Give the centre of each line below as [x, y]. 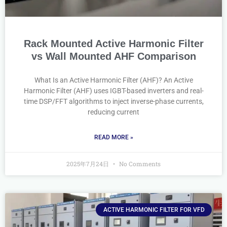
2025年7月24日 [88, 164]
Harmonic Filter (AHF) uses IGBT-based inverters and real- [113, 91]
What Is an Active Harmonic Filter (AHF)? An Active [113, 80]
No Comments [139, 164]
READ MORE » [113, 137]
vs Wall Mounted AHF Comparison [113, 56]
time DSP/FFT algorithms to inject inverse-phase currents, [113, 101]
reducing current [113, 112]
